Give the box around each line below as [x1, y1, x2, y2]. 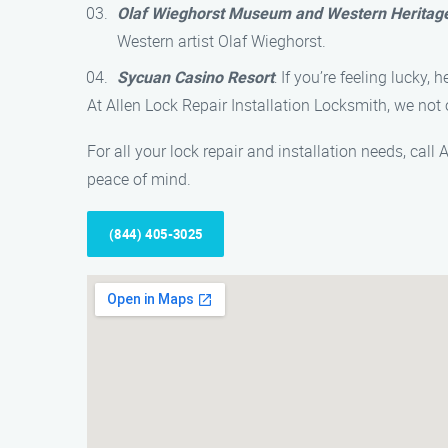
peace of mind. [87, 168, 191, 190]
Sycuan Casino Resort [117, 66, 274, 88]
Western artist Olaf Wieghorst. [117, 30, 326, 52]
